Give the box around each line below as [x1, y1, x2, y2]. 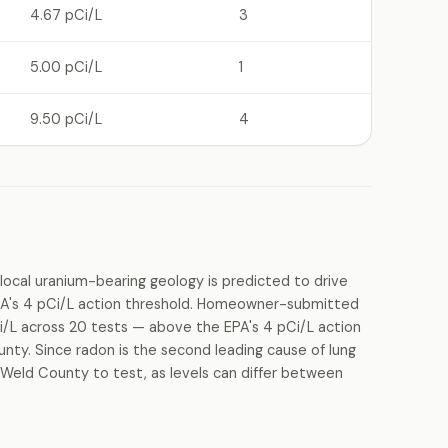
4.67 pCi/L [30, 6, 102, 24]
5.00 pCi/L [30, 58, 102, 76]
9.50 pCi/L [30, 110, 102, 128]
